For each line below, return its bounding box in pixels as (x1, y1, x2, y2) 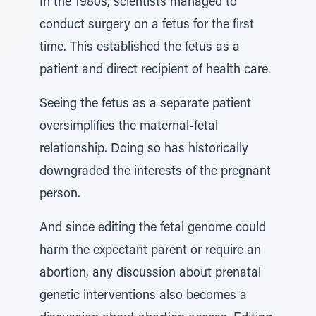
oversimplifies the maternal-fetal (39, 121, 218, 133)
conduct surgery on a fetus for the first (39, 19, 254, 32)
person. (39, 188, 80, 201)
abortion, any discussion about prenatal (39, 267, 261, 280)
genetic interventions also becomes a (39, 290, 247, 303)
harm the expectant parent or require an (39, 245, 261, 257)
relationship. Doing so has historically (39, 143, 248, 156)
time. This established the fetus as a (39, 42, 240, 54)
